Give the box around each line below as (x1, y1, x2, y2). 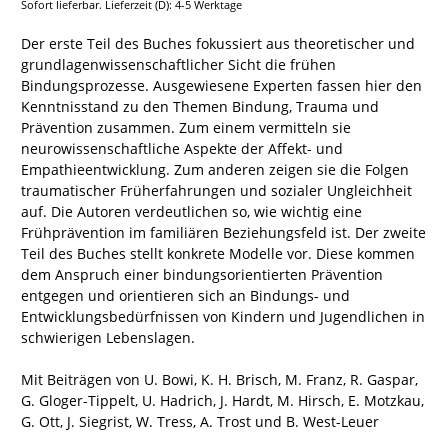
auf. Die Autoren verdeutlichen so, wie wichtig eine (21, 202, 362, 222)
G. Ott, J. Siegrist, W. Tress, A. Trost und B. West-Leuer (21, 412, 379, 432)
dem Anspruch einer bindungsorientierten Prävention (21, 265, 383, 285)
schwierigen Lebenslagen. (21, 328, 195, 348)
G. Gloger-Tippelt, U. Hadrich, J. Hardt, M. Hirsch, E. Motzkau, (21, 391, 424, 411)
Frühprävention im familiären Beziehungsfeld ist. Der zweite (21, 223, 426, 243)
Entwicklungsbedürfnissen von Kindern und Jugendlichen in (21, 307, 425, 327)
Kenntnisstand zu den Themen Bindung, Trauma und (21, 97, 379, 117)
